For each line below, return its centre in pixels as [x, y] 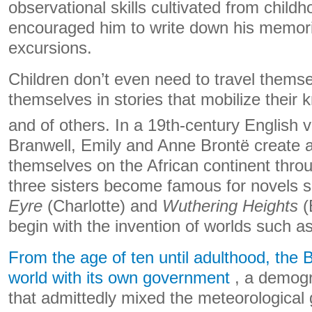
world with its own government [119, 278]
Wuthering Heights [230, 206]
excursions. [50, 48]
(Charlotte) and [102, 206]
